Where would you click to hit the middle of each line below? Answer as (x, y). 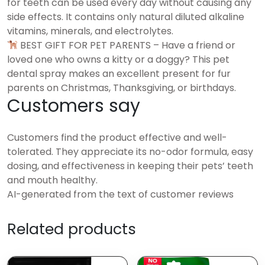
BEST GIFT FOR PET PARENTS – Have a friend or (127, 45)
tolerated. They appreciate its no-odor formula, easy (130, 151)
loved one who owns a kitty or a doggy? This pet (118, 59)
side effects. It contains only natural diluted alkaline (126, 17)
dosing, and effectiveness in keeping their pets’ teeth (130, 166)
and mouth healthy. (52, 180)
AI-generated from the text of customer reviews (120, 194)
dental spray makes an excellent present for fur (119, 73)
